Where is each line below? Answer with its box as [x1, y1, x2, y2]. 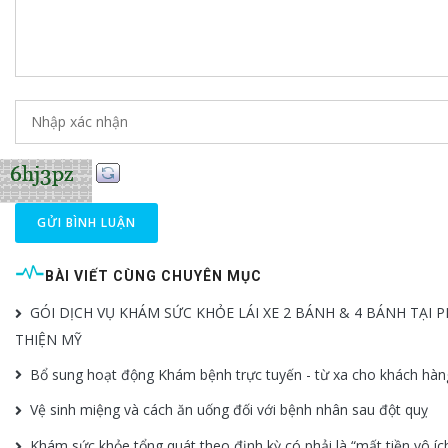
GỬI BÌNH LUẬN [37, 213, 136, 231]
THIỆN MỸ [15, 329, 82, 349]
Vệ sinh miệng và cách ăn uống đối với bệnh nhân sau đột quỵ [30, 400, 428, 420]
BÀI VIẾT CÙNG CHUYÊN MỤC [45, 267, 262, 284]
